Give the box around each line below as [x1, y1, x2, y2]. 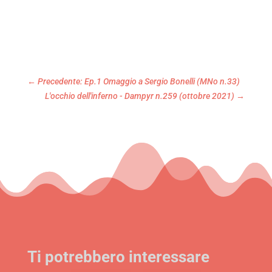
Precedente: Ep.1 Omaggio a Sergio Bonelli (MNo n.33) [37, 76, 240, 87]
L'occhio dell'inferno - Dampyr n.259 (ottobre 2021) [45, 91, 235, 101]
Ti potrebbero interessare [27, 248, 209, 267]
